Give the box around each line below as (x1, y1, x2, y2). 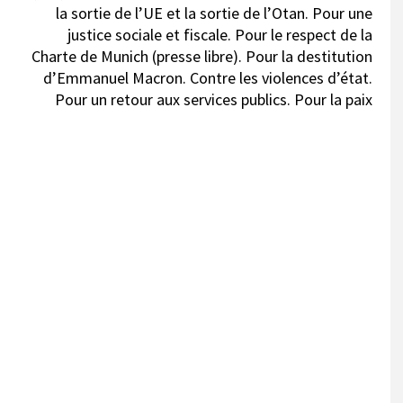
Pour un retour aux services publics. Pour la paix (55, 89, 372, 110)
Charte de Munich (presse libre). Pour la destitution (31, 46, 372, 67)
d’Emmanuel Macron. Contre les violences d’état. (43, 67, 372, 88)
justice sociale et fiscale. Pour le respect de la (67, 24, 372, 45)
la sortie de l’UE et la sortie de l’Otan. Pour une (56, 3, 372, 23)
